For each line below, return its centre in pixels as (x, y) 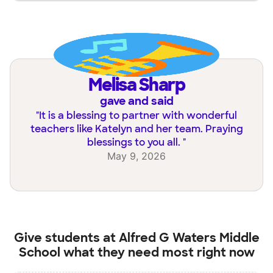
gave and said (136, 101)
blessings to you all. (135, 143)
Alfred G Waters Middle (189, 238)
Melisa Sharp (143, 85)
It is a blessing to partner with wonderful (138, 116)
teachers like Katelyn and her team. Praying (136, 129)
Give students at (66, 238)
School (39, 252)
